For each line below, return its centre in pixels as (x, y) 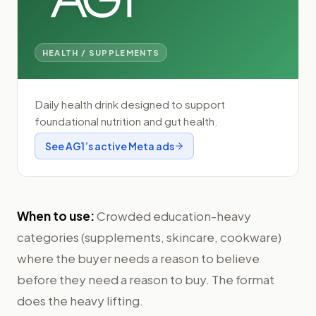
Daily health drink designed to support (130, 104)
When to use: (56, 216)
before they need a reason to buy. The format (146, 280)
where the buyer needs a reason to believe (138, 259)
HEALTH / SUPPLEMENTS (101, 52)
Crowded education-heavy (174, 216)
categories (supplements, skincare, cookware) (149, 237)
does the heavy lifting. (80, 301)
